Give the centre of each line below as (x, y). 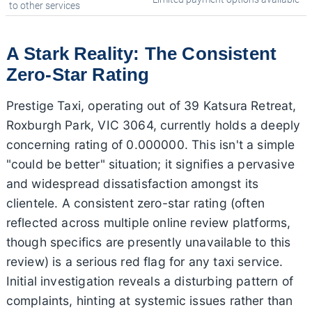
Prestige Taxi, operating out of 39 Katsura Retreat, (151, 105)
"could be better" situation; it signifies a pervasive (150, 164)
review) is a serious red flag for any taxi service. (145, 261)
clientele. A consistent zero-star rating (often (135, 203)
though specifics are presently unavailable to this (148, 242)
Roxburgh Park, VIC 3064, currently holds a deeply (153, 125)
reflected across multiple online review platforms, (148, 222)
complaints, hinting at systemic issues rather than (149, 300)
